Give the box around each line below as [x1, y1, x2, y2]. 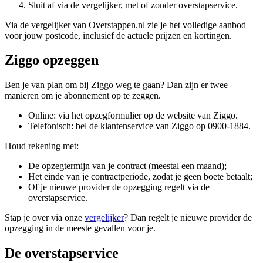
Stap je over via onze [5, 213, 85, 223]
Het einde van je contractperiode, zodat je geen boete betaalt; [28, 171, 252, 182]
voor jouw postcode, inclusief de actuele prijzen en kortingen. [5, 30, 232, 41]
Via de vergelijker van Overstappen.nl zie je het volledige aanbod [5, 19, 246, 30]
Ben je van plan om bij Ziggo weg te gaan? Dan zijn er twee [5, 80, 228, 90]
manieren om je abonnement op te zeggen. [5, 90, 161, 101]
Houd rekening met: [5, 141, 79, 151]
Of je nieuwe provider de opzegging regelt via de [28, 182, 210, 193]
